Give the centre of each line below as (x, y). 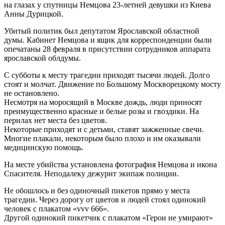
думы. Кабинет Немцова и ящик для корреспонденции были (108, 40)
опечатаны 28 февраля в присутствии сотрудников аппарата (107, 49)
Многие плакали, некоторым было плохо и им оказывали (102, 138)
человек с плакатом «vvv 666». (57, 208)
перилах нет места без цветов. (55, 120)
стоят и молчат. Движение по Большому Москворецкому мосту (113, 84)
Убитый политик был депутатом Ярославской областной (102, 31)
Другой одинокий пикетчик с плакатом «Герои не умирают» (108, 217)
